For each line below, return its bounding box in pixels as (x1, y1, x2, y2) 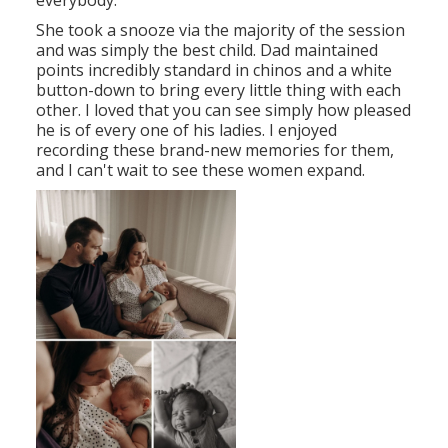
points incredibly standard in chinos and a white (35, 59, 392, 82)
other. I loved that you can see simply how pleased (35, 99, 411, 122)
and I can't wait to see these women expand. (35, 159, 365, 182)
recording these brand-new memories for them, (35, 139, 394, 162)
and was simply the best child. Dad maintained (35, 39, 378, 62)
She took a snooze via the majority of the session (35, 19, 405, 42)
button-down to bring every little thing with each (35, 79, 401, 102)
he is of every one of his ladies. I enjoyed (35, 119, 337, 142)
